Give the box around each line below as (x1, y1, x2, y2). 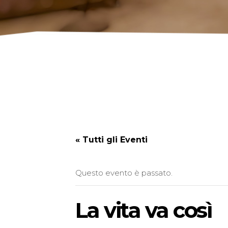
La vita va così (75, 197, 212, 223)
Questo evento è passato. (75, 168, 173, 178)
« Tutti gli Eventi (75, 135, 148, 145)
